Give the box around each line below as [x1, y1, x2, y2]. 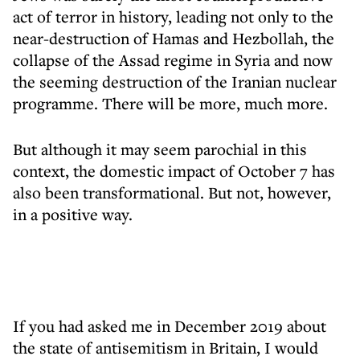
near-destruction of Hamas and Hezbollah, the [13, 27, 334, 49]
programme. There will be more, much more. [13, 92, 328, 114]
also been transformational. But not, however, [13, 182, 331, 203]
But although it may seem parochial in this [13, 138, 307, 160]
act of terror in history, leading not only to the [13, 6, 333, 27]
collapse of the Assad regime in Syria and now [13, 49, 333, 71]
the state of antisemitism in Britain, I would [13, 337, 318, 358]
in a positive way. [13, 203, 133, 225]
